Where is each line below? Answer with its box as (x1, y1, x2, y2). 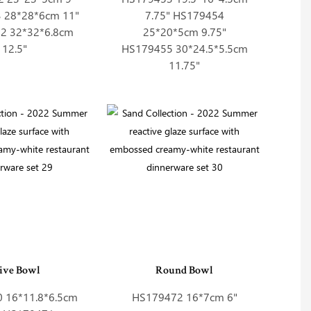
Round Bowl (155, 265, 214, 277)
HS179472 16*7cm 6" (131, 289, 237, 305)
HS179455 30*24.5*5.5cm (121, 41, 248, 56)
